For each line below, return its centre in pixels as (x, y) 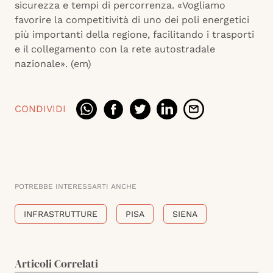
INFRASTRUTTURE (61, 214)
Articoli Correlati (56, 264)
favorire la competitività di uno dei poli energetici (132, 20)
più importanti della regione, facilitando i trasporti (134, 35)
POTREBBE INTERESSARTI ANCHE (76, 187)
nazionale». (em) (53, 64)
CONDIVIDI (40, 109)
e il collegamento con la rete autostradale (115, 49)
